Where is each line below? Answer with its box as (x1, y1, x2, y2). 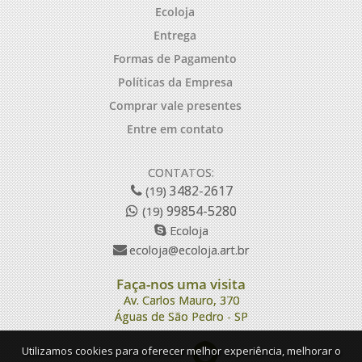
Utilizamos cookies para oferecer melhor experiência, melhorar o (21, 343, 341, 358)
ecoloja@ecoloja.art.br (126, 242, 249, 258)
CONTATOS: (148, 165, 214, 180)
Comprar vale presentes (108, 98, 242, 113)
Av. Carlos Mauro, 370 (123, 293, 239, 308)
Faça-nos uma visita (116, 275, 246, 293)
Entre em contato (126, 121, 224, 137)
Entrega (154, 27, 196, 43)
